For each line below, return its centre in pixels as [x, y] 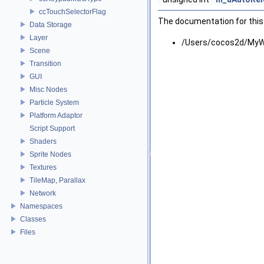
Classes [33, 219]
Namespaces [41, 206]
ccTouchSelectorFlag [72, 11]
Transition [45, 63]
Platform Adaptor [56, 115]
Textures [43, 167]
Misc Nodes [48, 89]
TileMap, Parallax [57, 180]
